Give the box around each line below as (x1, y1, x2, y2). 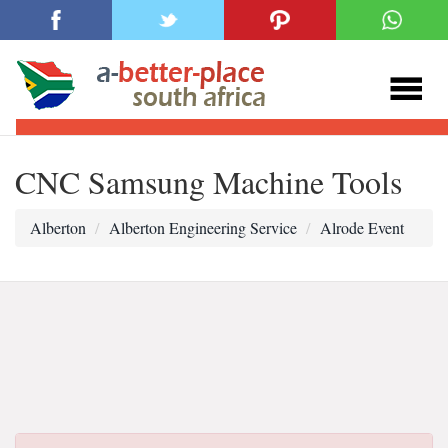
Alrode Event (320, 217, 404, 238)
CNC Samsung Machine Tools (15, 160, 402, 203)
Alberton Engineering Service (109, 217, 297, 238)
